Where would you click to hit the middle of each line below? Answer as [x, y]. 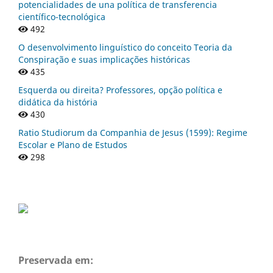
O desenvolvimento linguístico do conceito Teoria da [125, 47]
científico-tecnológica [62, 16]
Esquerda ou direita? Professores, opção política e [120, 90]
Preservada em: [56, 260]
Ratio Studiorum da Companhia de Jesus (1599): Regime [133, 132]
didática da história [58, 102]
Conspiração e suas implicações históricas [104, 59]
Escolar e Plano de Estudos [73, 144]
